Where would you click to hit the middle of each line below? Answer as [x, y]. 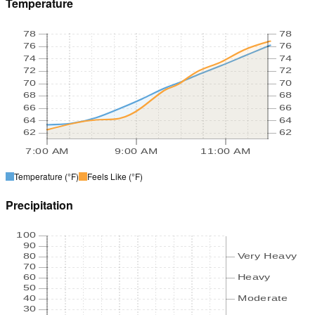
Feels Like [107, 176]
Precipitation [39, 205]
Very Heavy [267, 256]
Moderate [263, 298]
